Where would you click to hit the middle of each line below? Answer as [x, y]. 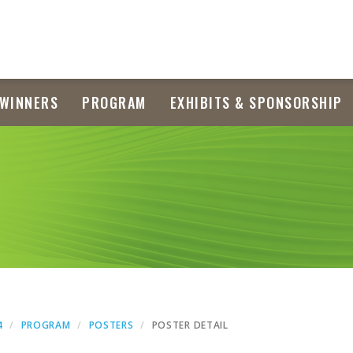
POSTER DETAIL [190, 325]
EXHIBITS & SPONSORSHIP [256, 102]
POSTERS [111, 325]
